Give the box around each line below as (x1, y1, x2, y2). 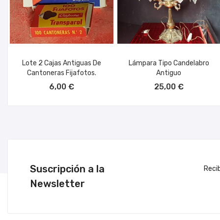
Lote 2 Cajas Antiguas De (22, 58, 101, 67)
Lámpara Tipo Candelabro (128, 58, 209, 67)
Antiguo (156, 68, 182, 77)
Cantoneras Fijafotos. (27, 68, 96, 77)
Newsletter (30, 177, 85, 190)
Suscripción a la (30, 163, 105, 175)
